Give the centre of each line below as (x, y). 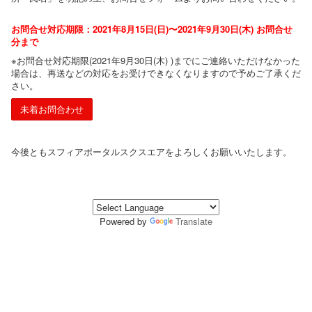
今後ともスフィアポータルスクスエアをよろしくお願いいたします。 (151, 151)
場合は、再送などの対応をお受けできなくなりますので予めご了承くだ (156, 72)
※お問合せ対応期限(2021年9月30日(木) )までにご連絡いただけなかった (156, 60)
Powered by (125, 221)
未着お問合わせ (52, 109)
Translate (194, 221)
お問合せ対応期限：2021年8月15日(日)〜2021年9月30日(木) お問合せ (152, 29)
